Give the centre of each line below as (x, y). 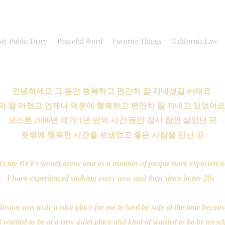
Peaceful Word (80, 41)
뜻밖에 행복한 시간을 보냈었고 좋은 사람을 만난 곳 (113, 135)
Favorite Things (137, 41)
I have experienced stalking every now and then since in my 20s (113, 178)
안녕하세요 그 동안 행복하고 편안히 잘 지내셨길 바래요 (113, 91)
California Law (194, 41)
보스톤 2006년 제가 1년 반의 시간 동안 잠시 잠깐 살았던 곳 (113, 120)
